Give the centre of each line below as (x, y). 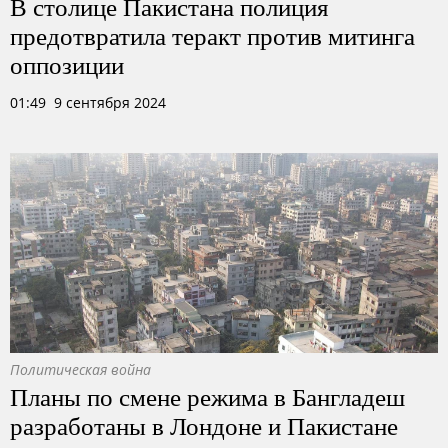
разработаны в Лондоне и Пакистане (204, 425)
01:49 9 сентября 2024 (88, 102)
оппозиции (67, 64)
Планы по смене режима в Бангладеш (207, 396)
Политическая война (80, 369)
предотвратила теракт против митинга (212, 35)
